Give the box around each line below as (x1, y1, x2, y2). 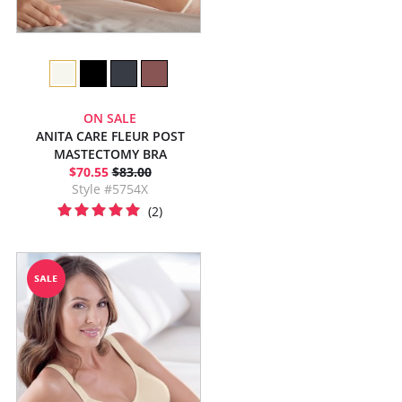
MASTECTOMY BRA (53, 145, 167, 162)
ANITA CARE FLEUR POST (35, 127, 185, 144)
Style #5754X (72, 180, 148, 197)
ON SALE (83, 109, 136, 127)
